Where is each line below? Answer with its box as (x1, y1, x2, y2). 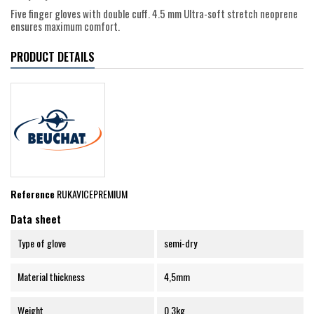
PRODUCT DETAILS (11, 48, 95, 66)
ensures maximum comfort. (11, 18, 120, 34)
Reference (11, 186, 55, 202)
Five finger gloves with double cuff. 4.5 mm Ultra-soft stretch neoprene (11, 6, 298, 22)
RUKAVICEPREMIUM (57, 186, 128, 202)
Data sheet (11, 211, 61, 227)
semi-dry (163, 235, 197, 251)
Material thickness (18, 269, 85, 285)
